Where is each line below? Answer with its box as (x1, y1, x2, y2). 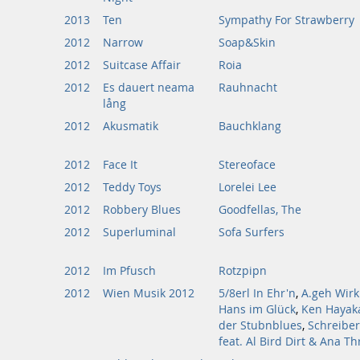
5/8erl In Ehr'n (219, 286, 296, 301)
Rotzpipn (219, 264, 267, 278)
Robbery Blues (103, 202, 181, 217)
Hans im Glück (219, 302, 296, 317)
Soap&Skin (219, 35, 276, 50)
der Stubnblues (219, 318, 302, 333)
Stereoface (219, 157, 276, 172)
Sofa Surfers (219, 225, 284, 239)
